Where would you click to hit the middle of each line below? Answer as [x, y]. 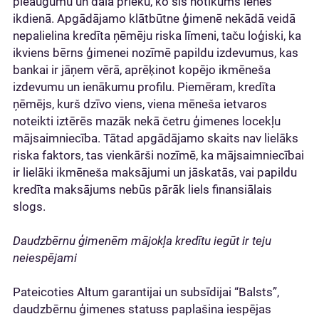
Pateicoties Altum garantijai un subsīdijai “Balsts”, [146, 292]
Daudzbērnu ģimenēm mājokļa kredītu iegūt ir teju [142, 241]
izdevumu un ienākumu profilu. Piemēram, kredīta [144, 87]
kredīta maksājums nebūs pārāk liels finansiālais [142, 189]
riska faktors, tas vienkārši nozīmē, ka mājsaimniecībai [158, 155]
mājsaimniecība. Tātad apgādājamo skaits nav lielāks [156, 138]
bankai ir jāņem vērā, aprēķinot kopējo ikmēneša [142, 70]
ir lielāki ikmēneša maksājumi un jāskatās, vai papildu [155, 172]
